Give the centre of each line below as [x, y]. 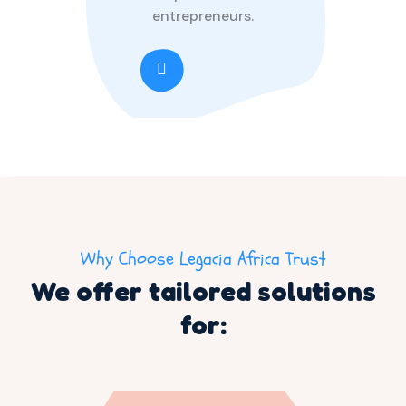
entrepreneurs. [203, 15]
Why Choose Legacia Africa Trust [203, 258]
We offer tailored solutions [203, 290]
